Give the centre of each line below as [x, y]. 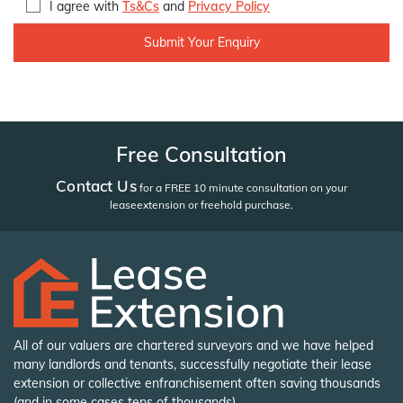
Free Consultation [201, 155]
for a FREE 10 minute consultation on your [242, 188]
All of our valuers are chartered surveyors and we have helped [193, 345]
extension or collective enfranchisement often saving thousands [197, 383]
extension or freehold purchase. [215, 205]
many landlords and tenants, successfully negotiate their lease [193, 364]
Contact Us [96, 186]
